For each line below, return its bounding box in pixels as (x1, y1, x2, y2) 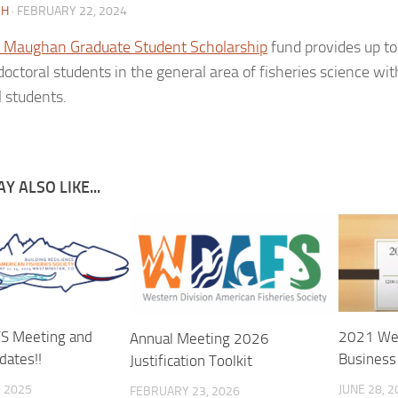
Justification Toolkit (130, 351, 253, 370)
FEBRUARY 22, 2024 (17, 3, 127, 19)
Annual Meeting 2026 (130, 329, 270, 347)
